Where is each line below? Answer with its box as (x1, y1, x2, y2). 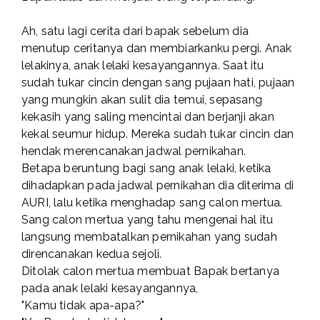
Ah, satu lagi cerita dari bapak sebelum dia (21, 24, 249, 39)
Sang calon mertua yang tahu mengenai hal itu (21, 213, 274, 227)
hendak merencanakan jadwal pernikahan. (21, 144, 246, 159)
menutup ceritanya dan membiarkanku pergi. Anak (21, 41, 292, 56)
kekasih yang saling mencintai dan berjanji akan (21, 110, 274, 124)
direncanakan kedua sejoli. (21, 247, 162, 261)
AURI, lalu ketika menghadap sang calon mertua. (21, 196, 283, 210)
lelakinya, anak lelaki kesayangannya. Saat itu (21, 59, 264, 73)
